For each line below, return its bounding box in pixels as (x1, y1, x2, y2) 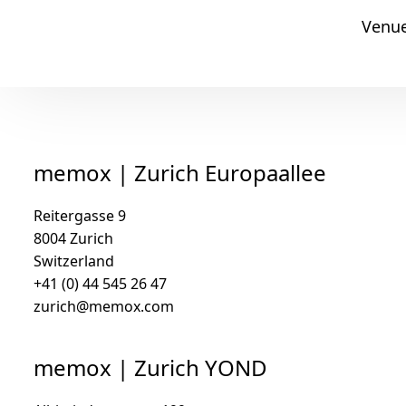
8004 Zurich (34, 228, 113, 248)
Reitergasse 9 (34, 206, 126, 226)
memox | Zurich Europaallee (34, 158, 326, 188)
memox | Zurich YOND (34, 353, 267, 382)
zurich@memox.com (34, 296, 174, 316)
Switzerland (34, 251, 114, 271)
